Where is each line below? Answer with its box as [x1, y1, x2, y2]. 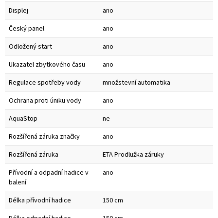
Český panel [9, 24, 44, 33]
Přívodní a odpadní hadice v [9, 168, 89, 177]
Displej [9, 6, 28, 15]
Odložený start [9, 42, 52, 51]
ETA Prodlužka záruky [103, 150, 164, 159]
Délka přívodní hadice [9, 196, 71, 205]
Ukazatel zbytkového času [9, 60, 85, 69]
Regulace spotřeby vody [9, 78, 81, 87]
